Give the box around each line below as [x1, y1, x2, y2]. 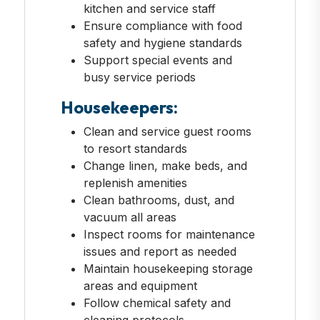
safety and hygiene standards [83, 35, 242, 50]
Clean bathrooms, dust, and [83, 192, 234, 207]
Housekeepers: [60, 96, 178, 118]
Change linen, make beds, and [83, 158, 247, 173]
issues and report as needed [83, 244, 236, 259]
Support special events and [83, 52, 232, 67]
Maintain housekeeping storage [83, 261, 253, 276]
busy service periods [83, 69, 196, 84]
